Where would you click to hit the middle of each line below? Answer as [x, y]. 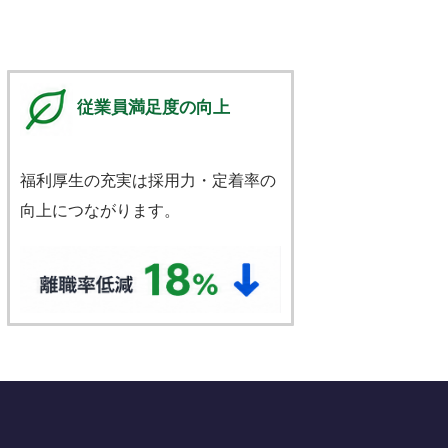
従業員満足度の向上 [153, 107]
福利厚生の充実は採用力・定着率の [147, 180]
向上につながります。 [99, 210]
